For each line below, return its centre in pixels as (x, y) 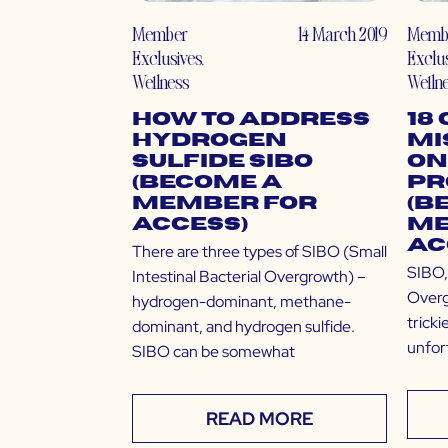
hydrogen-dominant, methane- (241, 302)
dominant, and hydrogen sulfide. (243, 327)
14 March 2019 (342, 34)
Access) (190, 225)
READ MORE (259, 419)
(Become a (207, 183)
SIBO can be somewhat (213, 352)
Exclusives (166, 58)
